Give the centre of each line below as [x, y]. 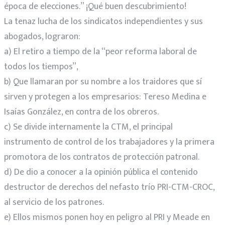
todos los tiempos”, [41, 67]
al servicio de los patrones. [54, 202]
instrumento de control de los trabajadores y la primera [109, 142]
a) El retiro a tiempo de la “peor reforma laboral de [100, 51]
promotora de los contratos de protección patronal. [102, 157]
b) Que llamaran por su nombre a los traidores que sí [103, 82]
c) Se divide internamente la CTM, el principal [88, 127]
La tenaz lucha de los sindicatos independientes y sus [103, 21]
